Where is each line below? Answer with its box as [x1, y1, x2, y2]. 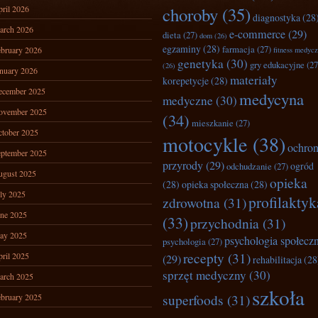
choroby [163, 3, 218, 26]
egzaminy [163, 42, 201, 55]
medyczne [163, 92, 213, 109]
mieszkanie [192, 116, 234, 129]
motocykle [163, 131, 248, 158]
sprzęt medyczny [163, 267, 246, 283]
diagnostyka [253, 11, 300, 24]
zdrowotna [163, 193, 220, 212]
